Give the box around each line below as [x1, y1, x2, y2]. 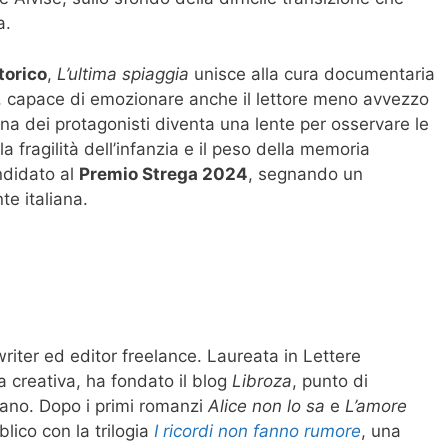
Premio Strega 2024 [79, 163, 248, 184]
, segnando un [248, 163, 363, 184]
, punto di [292, 370, 368, 391]
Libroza [232, 370, 292, 391]
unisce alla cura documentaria [189, 63, 435, 84]
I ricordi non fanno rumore [154, 420, 361, 441]
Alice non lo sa [208, 395, 325, 416]
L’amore [345, 395, 407, 416]
